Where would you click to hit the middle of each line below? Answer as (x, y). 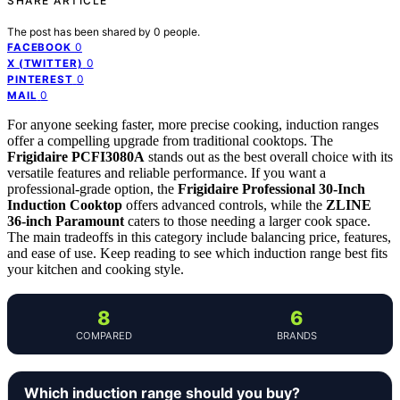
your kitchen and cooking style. (96, 269)
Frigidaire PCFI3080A (76, 156)
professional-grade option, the (92, 188)
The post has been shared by (80, 31)
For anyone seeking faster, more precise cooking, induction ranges (193, 124)
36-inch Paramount (66, 221)
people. (182, 31)
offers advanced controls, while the (224, 204)
